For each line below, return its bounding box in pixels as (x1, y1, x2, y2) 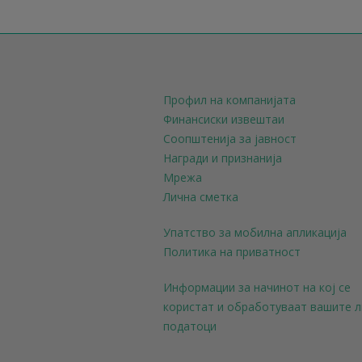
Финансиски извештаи (163, 112, 284, 127)
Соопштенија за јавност (163, 131, 297, 146)
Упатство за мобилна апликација (163, 225, 347, 240)
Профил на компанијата (163, 92, 296, 107)
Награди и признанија (163, 150, 282, 166)
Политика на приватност (163, 244, 301, 259)
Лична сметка (163, 189, 238, 204)
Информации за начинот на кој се (163, 280, 351, 295)
